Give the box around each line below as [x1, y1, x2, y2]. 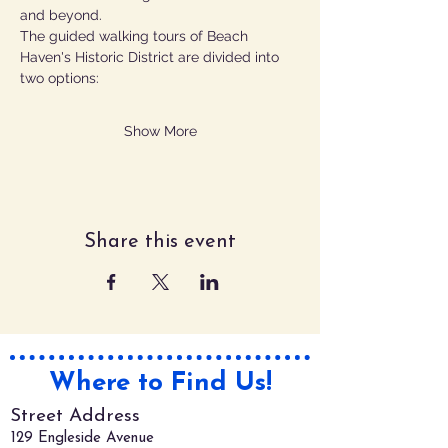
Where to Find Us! [48, 370, 272, 397]
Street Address [10, 407, 140, 426]
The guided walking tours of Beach [20, 28, 252, 44]
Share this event [84, 232, 236, 252]
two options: [20, 70, 107, 86]
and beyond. [20, 7, 102, 23]
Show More [123, 123, 197, 139]
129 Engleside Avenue [11, 431, 154, 446]
